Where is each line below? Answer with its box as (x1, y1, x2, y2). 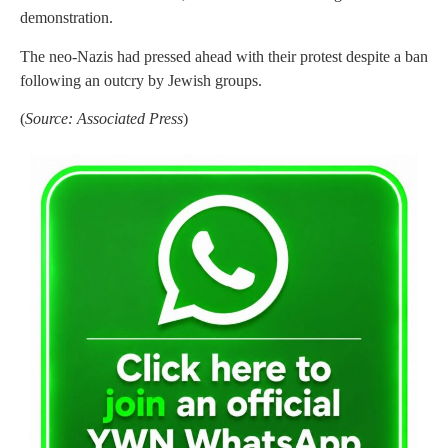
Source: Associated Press (25, 109, 183, 127)
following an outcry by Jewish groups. (20, 71, 262, 89)
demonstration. (20, 9, 113, 27)
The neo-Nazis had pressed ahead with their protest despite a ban (20, 47, 428, 65)
